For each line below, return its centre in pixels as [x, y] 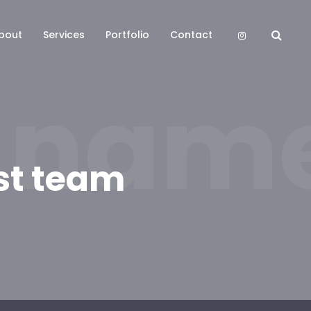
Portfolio [127, 35]
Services [64, 35]
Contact [191, 35]
